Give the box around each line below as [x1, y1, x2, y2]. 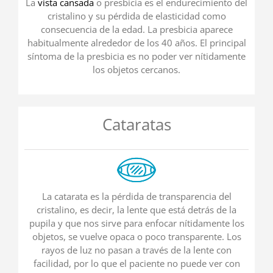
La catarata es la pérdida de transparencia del [41, 190, 232, 203]
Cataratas [102, 113, 171, 136]
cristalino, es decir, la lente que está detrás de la [37, 204, 236, 216]
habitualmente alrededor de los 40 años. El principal [27, 37, 246, 49]
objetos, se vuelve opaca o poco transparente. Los [32, 230, 241, 243]
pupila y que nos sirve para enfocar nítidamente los [29, 217, 244, 230]
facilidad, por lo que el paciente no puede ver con [33, 257, 240, 270]
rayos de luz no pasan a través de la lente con [41, 244, 232, 257]
